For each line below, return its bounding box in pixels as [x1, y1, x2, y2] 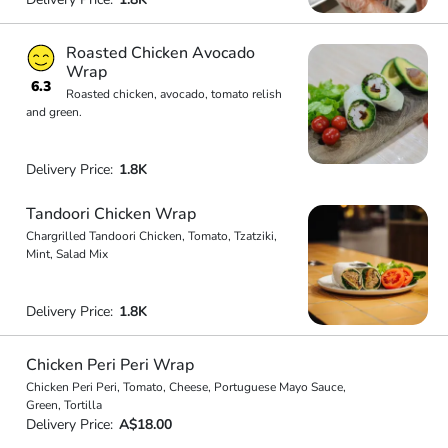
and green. [25, 103, 82, 120]
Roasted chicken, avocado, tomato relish [65, 85, 282, 102]
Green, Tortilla [25, 396, 102, 413]
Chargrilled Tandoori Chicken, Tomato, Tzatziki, [25, 228, 277, 244]
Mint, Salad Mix [25, 246, 108, 262]
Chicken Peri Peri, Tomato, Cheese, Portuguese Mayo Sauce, [25, 378, 346, 395]
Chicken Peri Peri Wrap [25, 353, 194, 376]
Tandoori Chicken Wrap [25, 203, 196, 225]
